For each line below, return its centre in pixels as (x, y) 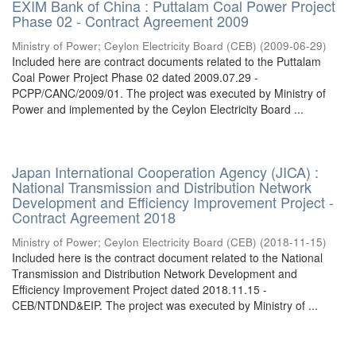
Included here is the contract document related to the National (167, 257)
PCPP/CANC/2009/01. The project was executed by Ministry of (169, 93)
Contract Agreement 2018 (94, 217)
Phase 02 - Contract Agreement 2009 (130, 21)
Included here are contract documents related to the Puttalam (166, 61)
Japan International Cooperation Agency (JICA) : (165, 172)
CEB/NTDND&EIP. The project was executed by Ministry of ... (165, 305)
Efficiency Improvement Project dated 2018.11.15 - (139, 289)
